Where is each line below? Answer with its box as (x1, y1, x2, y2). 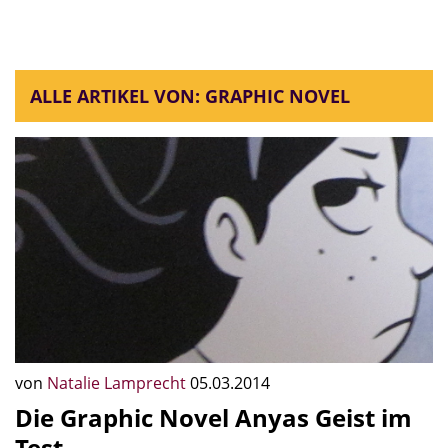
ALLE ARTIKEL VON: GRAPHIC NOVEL (30, 84, 350, 108)
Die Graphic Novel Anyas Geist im (15, 400, 412, 434)
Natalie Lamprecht (47, 371, 190, 394)
